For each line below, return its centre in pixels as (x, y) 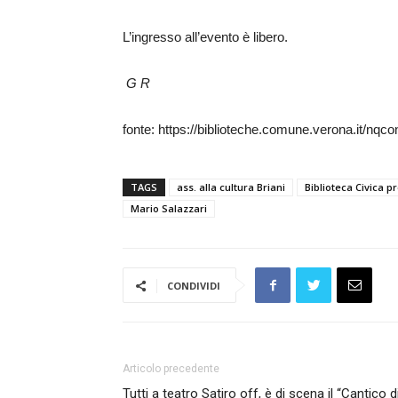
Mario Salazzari (169, 208)
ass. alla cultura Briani (231, 187)
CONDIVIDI (194, 286)
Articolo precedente (171, 369)
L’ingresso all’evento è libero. (205, 37)
